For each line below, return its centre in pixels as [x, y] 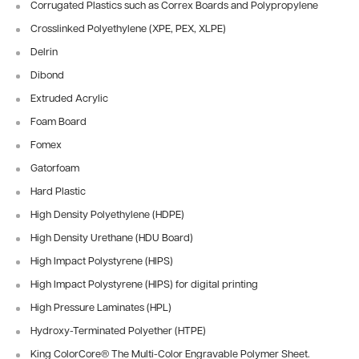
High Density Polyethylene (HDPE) [107, 215]
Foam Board [58, 122]
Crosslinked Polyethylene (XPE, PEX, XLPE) [128, 29]
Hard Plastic [58, 192]
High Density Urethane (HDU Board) [112, 238]
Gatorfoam [55, 169]
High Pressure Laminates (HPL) [101, 308]
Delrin [44, 52]
